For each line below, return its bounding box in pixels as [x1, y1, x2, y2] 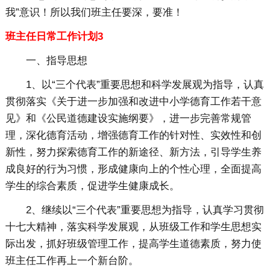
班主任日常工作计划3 [5, 31, 103, 43]
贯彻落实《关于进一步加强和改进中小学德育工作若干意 [5, 96, 262, 108]
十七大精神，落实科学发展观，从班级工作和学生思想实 [5, 221, 262, 233]
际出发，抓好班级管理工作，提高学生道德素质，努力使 [5, 238, 262, 250]
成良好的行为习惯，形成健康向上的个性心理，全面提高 [5, 163, 262, 175]
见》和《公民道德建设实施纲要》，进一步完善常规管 [5, 113, 251, 125]
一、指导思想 [25, 55, 87, 67]
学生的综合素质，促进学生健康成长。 [5, 180, 180, 192]
